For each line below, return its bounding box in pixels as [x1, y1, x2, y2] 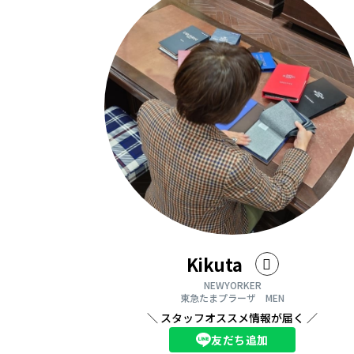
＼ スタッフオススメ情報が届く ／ [147, 309, 318, 326]
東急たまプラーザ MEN [180, 290, 284, 304]
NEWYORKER [203, 277, 262, 292]
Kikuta [186, 250, 243, 277]
